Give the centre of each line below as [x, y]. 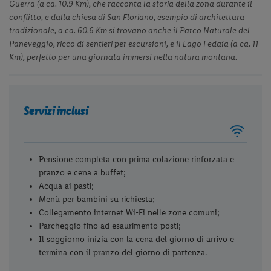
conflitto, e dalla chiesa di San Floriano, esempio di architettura [127, 18]
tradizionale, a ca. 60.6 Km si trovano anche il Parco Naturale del [130, 31]
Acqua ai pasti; [67, 186]
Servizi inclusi [56, 110]
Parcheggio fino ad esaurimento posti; [110, 226]
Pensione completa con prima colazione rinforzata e [137, 159]
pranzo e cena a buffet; [83, 172]
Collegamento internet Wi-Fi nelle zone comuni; [129, 212]
